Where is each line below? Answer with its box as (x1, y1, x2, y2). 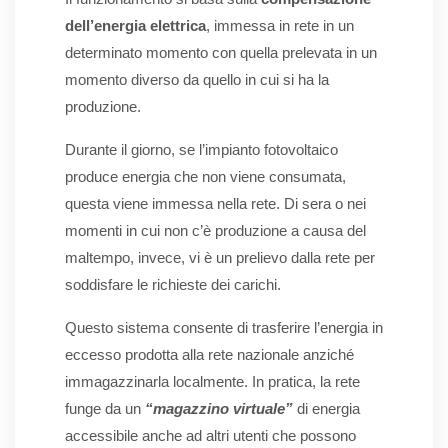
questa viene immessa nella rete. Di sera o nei (65, 195, 366, 213)
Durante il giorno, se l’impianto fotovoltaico (65, 141, 338, 159)
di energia (293, 400, 360, 418)
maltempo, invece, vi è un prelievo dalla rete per (65, 249, 375, 267)
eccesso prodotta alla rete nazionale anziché (65, 346, 354, 364)
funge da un (65, 400, 145, 418)
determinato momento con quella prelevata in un (65, 44, 377, 62)
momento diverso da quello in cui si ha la (65, 71, 329, 89)
